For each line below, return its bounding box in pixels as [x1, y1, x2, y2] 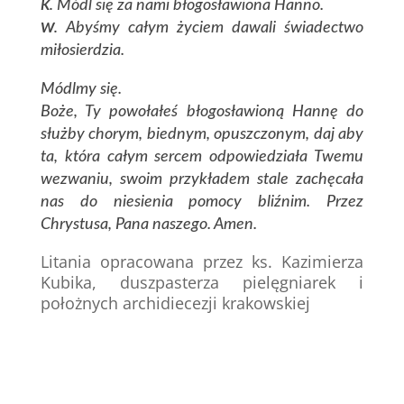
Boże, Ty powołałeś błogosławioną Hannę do [40, 104, 364, 121]
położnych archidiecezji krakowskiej [40, 292, 310, 315]
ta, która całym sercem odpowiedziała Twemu [40, 149, 364, 166]
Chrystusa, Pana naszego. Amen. [40, 216, 257, 234]
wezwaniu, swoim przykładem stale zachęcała [40, 171, 364, 188]
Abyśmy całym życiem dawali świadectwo [65, 20, 364, 37]
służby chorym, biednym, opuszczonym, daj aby [40, 126, 364, 143]
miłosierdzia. [40, 42, 124, 60]
